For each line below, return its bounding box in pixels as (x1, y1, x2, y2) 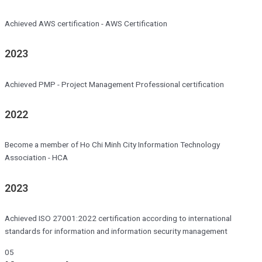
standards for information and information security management (5, 226, 227, 236)
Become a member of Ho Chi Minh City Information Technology (5, 140, 220, 150)
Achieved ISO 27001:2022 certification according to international (5, 213, 232, 223)
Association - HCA (5, 153, 68, 163)
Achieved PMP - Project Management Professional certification (5, 79, 224, 89)
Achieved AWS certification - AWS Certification (5, 18, 167, 28)
